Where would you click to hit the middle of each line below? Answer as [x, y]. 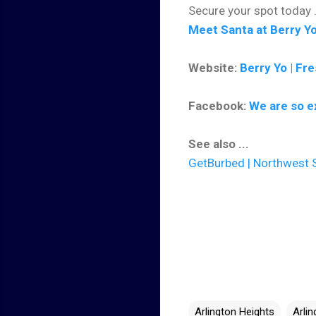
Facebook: [219, 105]
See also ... [219, 144]
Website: [214, 67]
